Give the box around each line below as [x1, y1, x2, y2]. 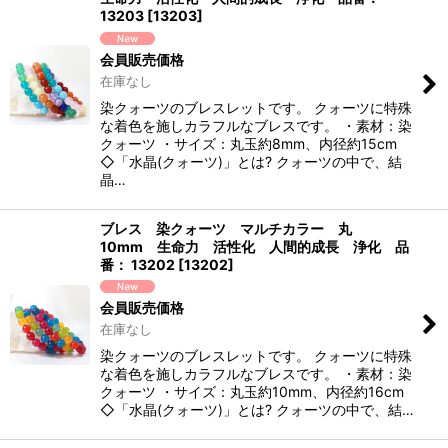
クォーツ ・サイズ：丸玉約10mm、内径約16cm [100, 383, 404, 401]
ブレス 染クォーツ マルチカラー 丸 [100, 219, 366, 237]
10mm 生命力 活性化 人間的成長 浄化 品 [100, 237, 409, 255]
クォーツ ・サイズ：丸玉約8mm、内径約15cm [100, 134, 397, 152]
